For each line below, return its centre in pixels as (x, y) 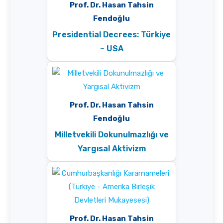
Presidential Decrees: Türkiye (111, 34)
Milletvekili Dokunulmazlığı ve (111, 134)
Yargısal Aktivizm (111, 148)
